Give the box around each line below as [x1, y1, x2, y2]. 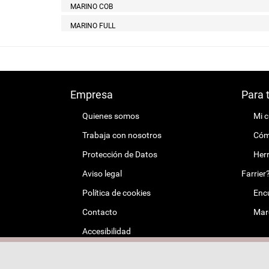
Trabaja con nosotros [82, 130, 162, 140]
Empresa [70, 88, 113, 101]
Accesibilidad [82, 226, 131, 236]
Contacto [82, 207, 117, 217]
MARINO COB [70, 2, 113, 11]
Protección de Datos [82, 149, 157, 159]
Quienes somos [82, 110, 139, 121]
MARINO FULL [70, 21, 115, 30]
